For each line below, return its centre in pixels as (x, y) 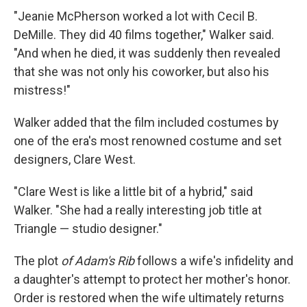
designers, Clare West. (75, 160)
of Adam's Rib (99, 261)
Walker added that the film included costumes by (146, 123)
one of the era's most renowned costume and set (148, 141)
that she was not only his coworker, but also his (142, 72)
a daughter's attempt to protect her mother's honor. (152, 280)
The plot (37, 261)
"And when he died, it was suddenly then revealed (147, 53)
